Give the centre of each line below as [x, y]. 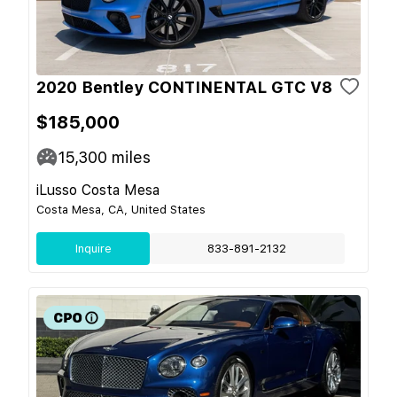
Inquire [93, 248]
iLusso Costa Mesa [98, 190]
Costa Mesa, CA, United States [121, 209]
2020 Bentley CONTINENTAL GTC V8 [184, 87]
